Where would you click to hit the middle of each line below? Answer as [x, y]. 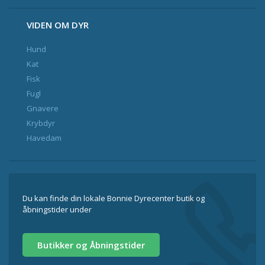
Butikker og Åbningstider [91, 245]
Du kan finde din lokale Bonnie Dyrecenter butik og [114, 198]
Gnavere [43, 108]
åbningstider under [57, 209]
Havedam [44, 138]
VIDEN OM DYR [58, 25]
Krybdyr [41, 123]
